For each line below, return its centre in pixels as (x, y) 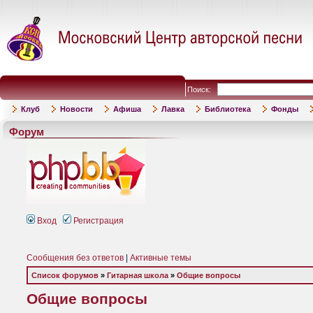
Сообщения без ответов (75, 258)
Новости (77, 109)
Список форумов (65, 275)
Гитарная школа (138, 275)
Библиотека (228, 109)
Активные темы (161, 258)
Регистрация (97, 221)
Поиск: (202, 89)
